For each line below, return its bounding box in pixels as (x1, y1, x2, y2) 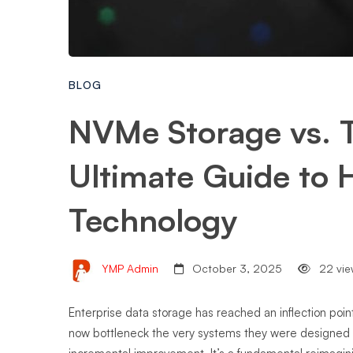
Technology (69, 200, 237, 240)
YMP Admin (98, 262, 158, 276)
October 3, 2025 (189, 262, 282, 276)
